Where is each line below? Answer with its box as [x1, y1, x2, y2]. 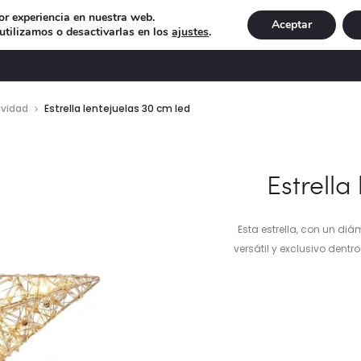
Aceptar [271, 17, 312, 32]
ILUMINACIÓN [139, 34, 209, 48]
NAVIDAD [243, 34, 291, 48]
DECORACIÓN [35, 34, 105, 48]
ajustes [172, 24, 210, 39]
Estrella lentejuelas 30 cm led [44, 102, 190, 115]
